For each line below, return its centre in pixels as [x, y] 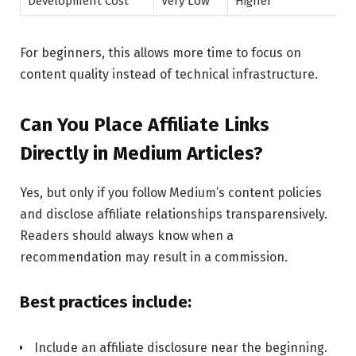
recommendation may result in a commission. [154, 257]
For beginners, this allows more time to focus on [161, 53]
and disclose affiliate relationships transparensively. [174, 215]
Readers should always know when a [127, 236]
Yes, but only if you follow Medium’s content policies [171, 193]
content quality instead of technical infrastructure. [169, 75]
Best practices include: [106, 302]
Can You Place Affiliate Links [145, 125]
